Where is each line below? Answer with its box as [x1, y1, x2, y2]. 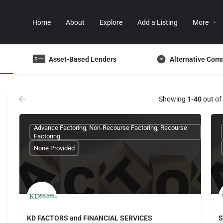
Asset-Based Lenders [49, 55, 116, 63]
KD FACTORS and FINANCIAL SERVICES [27, 214, 152, 222]
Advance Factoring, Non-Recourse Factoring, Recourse [33, 124, 187, 131]
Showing [159, 95, 187, 103]
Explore [100, 18, 122, 26]
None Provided [33, 144, 75, 152]
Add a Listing [137, 18, 178, 26]
